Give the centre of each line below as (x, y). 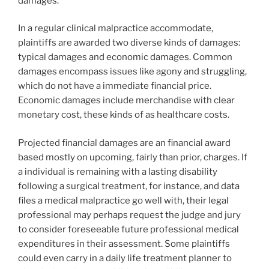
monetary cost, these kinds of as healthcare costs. (124, 115)
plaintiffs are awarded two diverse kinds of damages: (129, 43)
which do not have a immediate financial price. (115, 86)
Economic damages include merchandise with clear (126, 101)
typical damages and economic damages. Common (125, 57)
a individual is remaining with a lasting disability (118, 171)
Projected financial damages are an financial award (124, 143)
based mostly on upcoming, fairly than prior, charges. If (133, 157)
